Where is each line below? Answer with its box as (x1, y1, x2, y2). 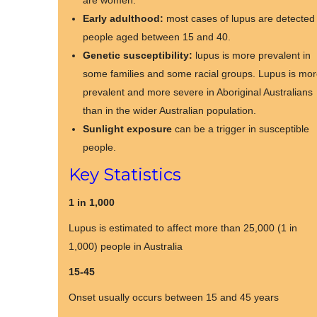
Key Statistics (69, 164, 181, 185)
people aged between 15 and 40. (83, 31, 231, 42)
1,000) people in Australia (69, 241, 183, 252)
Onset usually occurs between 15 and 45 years (69, 292, 279, 303)
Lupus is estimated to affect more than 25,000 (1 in (69, 222, 297, 234)
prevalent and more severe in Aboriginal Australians (83, 86, 313, 98)
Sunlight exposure (83, 123, 175, 134)
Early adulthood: (83, 13, 163, 24)
